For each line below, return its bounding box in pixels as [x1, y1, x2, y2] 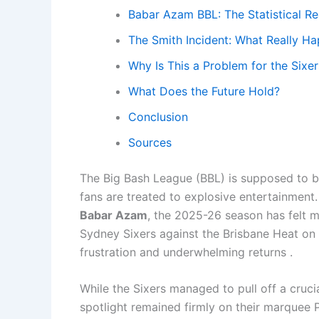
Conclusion [128, 109, 188, 124]
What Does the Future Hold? [128, 83, 280, 98]
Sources [128, 135, 172, 150]
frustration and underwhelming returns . [80, 244, 293, 259]
